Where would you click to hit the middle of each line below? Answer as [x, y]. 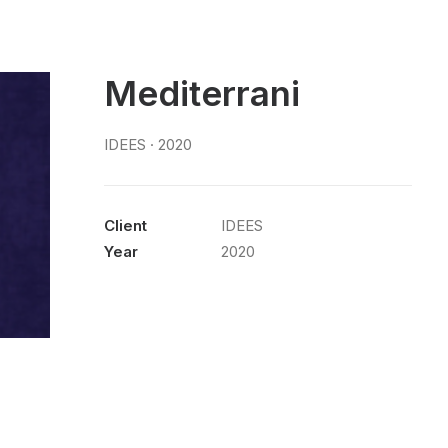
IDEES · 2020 [148, 144]
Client [125, 225]
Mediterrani [202, 93]
